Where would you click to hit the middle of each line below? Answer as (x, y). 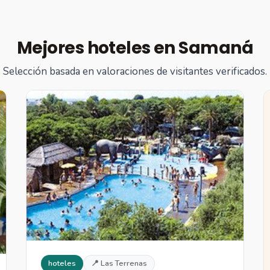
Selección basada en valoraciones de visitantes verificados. (135, 72)
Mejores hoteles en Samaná (135, 48)
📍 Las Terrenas (119, 263)
